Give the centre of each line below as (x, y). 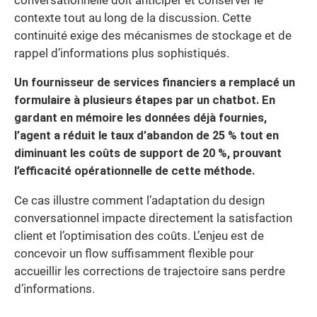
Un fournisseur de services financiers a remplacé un (155, 83)
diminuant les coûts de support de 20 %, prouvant (148, 154)
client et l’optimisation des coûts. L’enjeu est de (139, 236)
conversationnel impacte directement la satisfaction (153, 218)
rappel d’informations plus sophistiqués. (122, 53)
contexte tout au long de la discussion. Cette (133, 18)
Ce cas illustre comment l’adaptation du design (139, 200)
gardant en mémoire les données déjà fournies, (140, 118)
